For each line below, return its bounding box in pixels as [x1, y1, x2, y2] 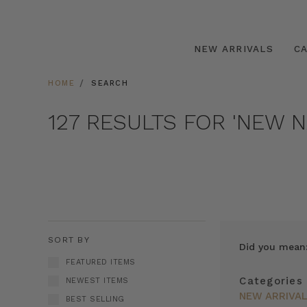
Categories [239, 275, 303, 287]
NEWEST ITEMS [65, 275, 129, 285]
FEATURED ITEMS [65, 258, 136, 267]
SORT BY [48, 234, 90, 245]
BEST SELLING [65, 294, 125, 304]
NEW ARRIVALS [193, 42, 273, 54]
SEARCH [91, 79, 128, 88]
